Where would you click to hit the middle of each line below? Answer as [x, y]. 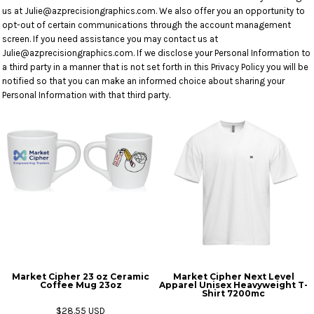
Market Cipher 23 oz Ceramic [81, 277]
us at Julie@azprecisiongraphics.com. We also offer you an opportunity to [153, 11]
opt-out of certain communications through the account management [146, 25]
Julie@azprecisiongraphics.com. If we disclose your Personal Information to [156, 53]
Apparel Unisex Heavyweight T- [233, 285]
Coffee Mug [68, 285]
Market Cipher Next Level [233, 277]
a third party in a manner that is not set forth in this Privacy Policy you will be [155, 67]
